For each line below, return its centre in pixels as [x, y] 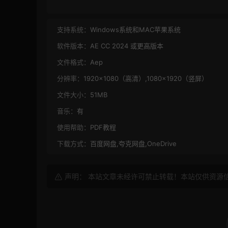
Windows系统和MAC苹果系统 [135, 30]
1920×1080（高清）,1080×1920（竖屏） [146, 79]
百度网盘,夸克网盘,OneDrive [133, 144]
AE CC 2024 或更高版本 [127, 46]
